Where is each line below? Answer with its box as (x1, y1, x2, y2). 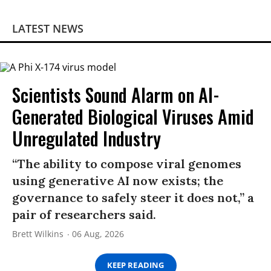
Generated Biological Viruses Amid (12, 102, 254, 130)
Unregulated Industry (12, 124, 161, 152)
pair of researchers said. (12, 206, 156, 222)
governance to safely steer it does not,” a (12, 189, 254, 205)
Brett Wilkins (12, 227, 64, 240)
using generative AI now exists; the (12, 172, 223, 188)
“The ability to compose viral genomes (12, 155, 241, 171)
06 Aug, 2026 (72, 227, 124, 240)
